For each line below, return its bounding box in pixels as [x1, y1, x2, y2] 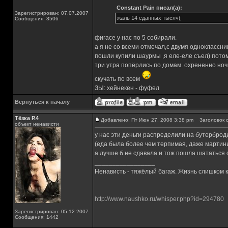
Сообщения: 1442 [15, 214, 59, 220]
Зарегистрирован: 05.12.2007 [15, 209, 89, 214]
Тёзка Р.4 [15, 115, 39, 121]
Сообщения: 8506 [15, 16, 59, 21]
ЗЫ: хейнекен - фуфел [95, 84, 159, 92]
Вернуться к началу [15, 99, 70, 105]
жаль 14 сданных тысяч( [117, 15, 181, 21]
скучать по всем [95, 75, 141, 82]
